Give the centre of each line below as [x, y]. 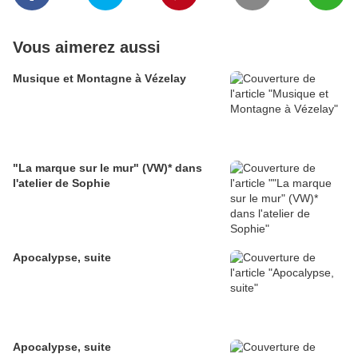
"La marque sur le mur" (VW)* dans [107, 168]
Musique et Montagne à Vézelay [99, 79]
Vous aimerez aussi [87, 48]
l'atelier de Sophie [62, 183]
